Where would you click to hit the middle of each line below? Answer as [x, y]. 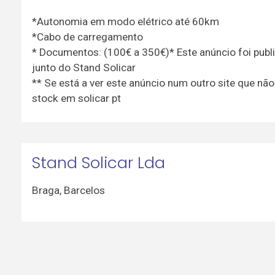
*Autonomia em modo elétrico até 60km [125, 21]
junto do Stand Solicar [83, 67]
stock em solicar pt [76, 98]
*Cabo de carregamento [87, 37]
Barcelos [84, 190]
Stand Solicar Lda [98, 163]
